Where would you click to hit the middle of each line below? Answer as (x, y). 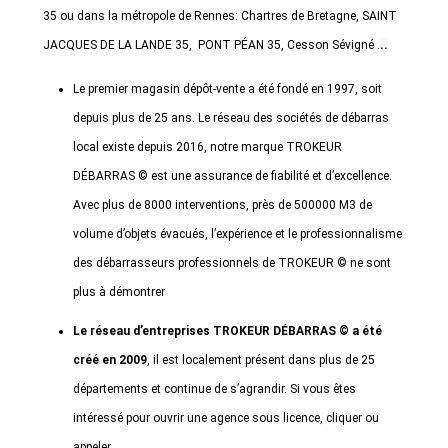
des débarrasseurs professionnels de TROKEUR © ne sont (232, 263)
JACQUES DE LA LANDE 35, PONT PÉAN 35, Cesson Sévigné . (211, 45)
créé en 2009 (110, 360)
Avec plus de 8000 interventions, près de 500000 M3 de (222, 205)
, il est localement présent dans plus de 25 (261, 360)
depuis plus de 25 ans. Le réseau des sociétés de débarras (231, 118)
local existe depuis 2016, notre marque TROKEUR (207, 147)
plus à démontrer (119, 292)
